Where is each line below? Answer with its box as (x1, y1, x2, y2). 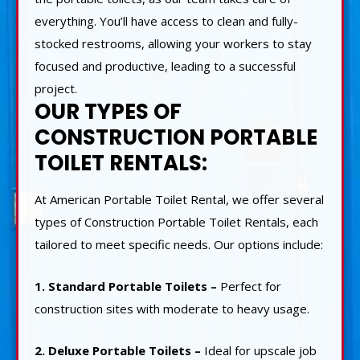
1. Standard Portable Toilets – (35, 277, 217, 294)
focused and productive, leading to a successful (35, 57, 296, 74)
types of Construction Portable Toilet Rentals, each (35, 213, 318, 230)
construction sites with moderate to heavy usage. (35, 300, 309, 317)
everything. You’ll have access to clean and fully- (35, 12, 298, 29)
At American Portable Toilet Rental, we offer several (35, 190, 324, 207)
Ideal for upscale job (201, 342, 317, 358)
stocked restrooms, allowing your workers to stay (35, 35, 312, 51)
